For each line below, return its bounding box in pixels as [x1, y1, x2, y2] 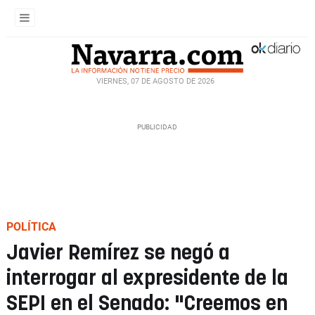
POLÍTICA [6, 220, 56, 233]
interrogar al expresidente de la [6, 269, 288, 289]
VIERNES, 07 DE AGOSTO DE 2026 [96, 76, 214, 86]
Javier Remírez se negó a [6, 243, 230, 264]
